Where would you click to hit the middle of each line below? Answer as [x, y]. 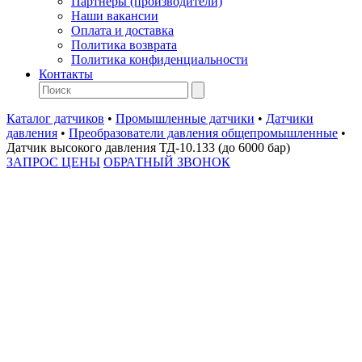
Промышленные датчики [185, 118]
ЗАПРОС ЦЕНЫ [53, 162]
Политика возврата [124, 45]
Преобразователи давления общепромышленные [203, 133]
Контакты [66, 74]
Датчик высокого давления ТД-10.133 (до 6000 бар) [148, 147]
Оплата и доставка [122, 30]
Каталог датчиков [55, 118]
